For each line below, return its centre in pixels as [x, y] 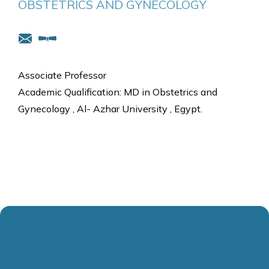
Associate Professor [62, 75]
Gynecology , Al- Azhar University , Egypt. [110, 109]
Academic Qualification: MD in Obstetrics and [118, 92]
